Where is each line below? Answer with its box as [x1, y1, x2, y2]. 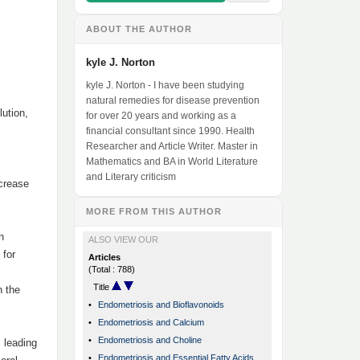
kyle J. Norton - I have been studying [86, 80, 244, 92]
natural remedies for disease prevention [86, 95, 260, 107]
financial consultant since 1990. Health [86, 125, 255, 137]
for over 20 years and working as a [86, 110, 236, 122]
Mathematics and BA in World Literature [86, 156, 258, 168]
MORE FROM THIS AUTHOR [86, 207, 222, 217]
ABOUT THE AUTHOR [86, 24, 192, 35]
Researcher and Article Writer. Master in [86, 141, 258, 153]
